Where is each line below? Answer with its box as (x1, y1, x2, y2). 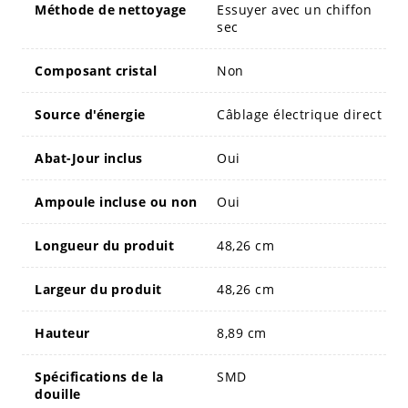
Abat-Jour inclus (35, 148, 143, 167)
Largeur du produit (35, 280, 162, 298)
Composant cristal (35, 61, 158, 79)
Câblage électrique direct (217, 105, 382, 123)
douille (35, 384, 81, 403)
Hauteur (35, 323, 90, 342)
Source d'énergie (35, 105, 146, 123)
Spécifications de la (35, 367, 164, 385)
